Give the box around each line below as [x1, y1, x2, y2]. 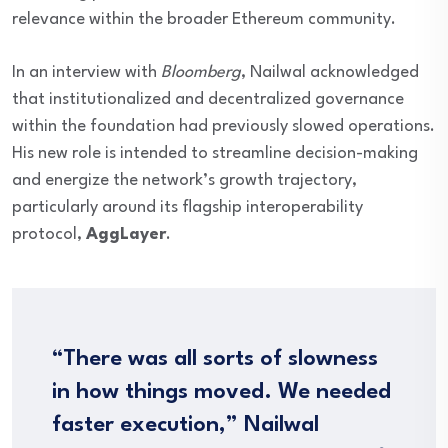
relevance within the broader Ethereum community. [12, 11, 396, 29]
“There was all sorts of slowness [52, 348, 378, 371]
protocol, [12, 226, 86, 244]
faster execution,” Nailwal [52, 414, 319, 437]
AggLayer [86, 226, 166, 244]
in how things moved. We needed [52, 381, 391, 404]
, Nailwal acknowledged [241, 64, 419, 82]
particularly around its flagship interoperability [12, 199, 363, 217]
